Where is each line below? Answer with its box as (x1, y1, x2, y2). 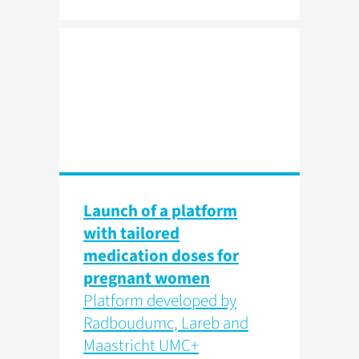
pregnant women (83, 266, 210, 291)
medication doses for (83, 244, 239, 268)
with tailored (83, 221, 179, 246)
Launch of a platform (83, 199, 237, 224)
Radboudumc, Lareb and (83, 311, 248, 336)
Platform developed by (83, 288, 236, 313)
